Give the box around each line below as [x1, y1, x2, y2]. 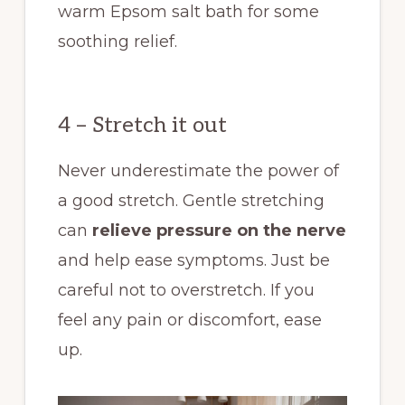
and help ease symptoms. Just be [57, 250, 330, 271]
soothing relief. [57, 32, 182, 52]
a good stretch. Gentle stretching [57, 191, 325, 212]
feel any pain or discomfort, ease [57, 310, 322, 331]
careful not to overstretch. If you [57, 280, 315, 301]
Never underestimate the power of [57, 161, 339, 182]
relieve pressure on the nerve [91, 221, 346, 241]
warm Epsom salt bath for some [57, 2, 319, 23]
